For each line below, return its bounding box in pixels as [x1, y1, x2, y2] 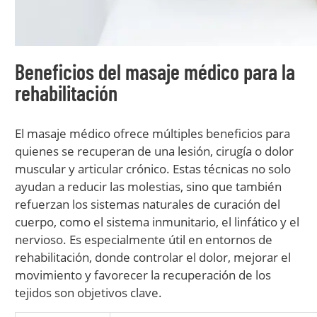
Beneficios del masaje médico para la [15, 59, 295, 84]
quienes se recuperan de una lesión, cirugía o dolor [15, 143, 294, 159]
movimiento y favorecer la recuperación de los [15, 267, 271, 283]
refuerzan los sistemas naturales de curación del [15, 196, 280, 212]
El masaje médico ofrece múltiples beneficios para [15, 125, 290, 142]
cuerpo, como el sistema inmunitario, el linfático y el [15, 214, 299, 230]
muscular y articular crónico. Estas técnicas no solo [15, 161, 291, 177]
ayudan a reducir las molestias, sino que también [15, 178, 282, 195]
